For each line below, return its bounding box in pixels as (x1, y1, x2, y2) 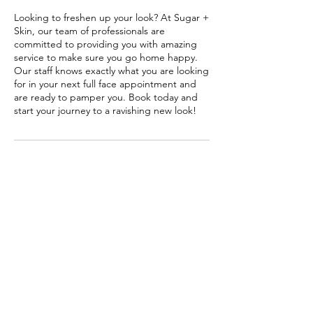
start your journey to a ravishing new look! (14, 104, 196, 117)
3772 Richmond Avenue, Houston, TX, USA (14, 194, 202, 206)
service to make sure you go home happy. (14, 51, 198, 64)
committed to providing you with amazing (14, 38, 197, 50)
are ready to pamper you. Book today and (14, 91, 198, 103)
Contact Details (14, 163, 208, 182)
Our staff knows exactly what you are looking (14, 64, 209, 77)
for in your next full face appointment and (14, 78, 196, 90)
